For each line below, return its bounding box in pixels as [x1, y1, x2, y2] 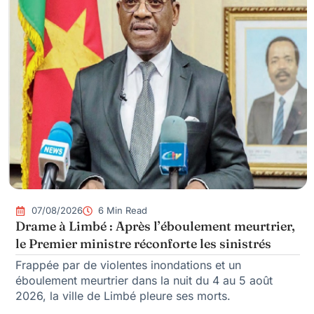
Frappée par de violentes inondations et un [15, 258, 241, 273]
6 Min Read [98, 205, 147, 217]
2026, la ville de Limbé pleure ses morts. [15, 289, 231, 303]
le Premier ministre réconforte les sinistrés [15, 235, 271, 252]
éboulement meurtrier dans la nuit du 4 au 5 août [15, 273, 273, 288]
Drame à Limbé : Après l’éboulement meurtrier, [15, 218, 295, 235]
